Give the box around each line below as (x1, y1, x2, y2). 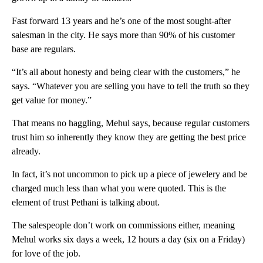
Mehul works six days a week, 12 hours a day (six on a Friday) (12, 234, 245, 244)
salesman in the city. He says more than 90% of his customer (12, 29, 235, 40)
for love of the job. (12, 248, 80, 258)
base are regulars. (12, 43, 76, 54)
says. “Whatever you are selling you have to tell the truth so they (12, 80, 249, 91)
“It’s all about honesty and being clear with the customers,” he (12, 66, 240, 77)
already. (12, 146, 41, 156)
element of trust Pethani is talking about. (12, 197, 160, 207)
